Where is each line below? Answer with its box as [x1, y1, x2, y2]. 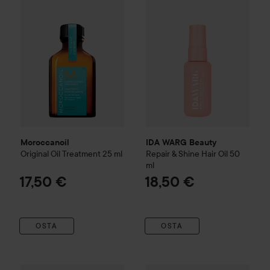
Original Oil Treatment [20, 148, 101, 160]
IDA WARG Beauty [146, 137, 216, 148]
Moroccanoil [20, 137, 69, 148]
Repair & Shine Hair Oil [146, 148, 228, 160]
